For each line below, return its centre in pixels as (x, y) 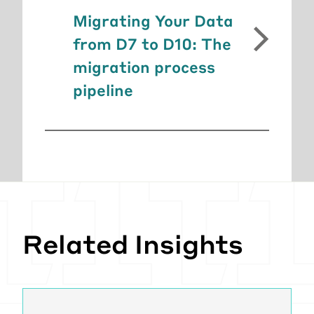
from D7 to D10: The (152, 44)
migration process (144, 67)
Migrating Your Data (153, 21)
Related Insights (133, 244)
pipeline (103, 90)
